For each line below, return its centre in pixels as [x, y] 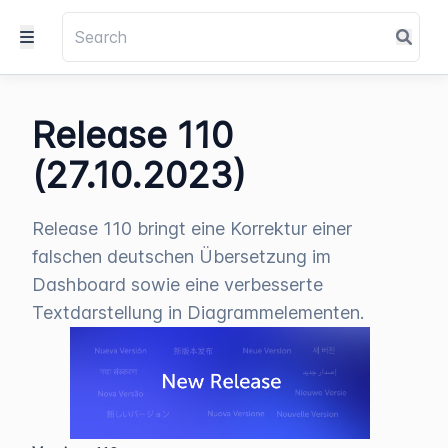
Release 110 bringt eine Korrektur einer [192, 228]
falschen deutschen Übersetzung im [181, 256]
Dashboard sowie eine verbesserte [177, 284]
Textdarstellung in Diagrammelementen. [198, 312]
